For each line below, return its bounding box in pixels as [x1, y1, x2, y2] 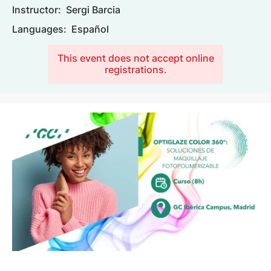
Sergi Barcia [66, 4, 120, 16]
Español [71, 22, 109, 35]
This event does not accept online [57, 51, 214, 64]
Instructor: [12, 4, 61, 16]
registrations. [104, 63, 167, 76]
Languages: [12, 22, 67, 35]
